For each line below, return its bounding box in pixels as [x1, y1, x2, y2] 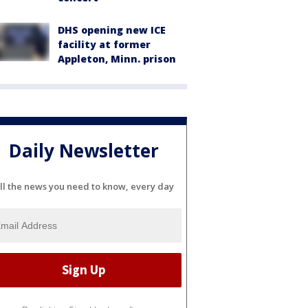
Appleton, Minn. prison [58, 52, 176, 65]
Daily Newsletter [9, 138, 159, 164]
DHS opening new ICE [58, 23, 166, 36]
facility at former [58, 38, 151, 51]
